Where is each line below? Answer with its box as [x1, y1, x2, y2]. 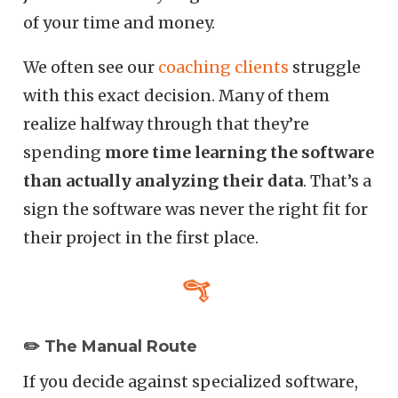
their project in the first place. [23, 227, 259, 248]
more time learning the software [105, 141, 375, 163]
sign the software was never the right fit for [23, 198, 369, 219]
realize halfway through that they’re [23, 113, 310, 134]
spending [23, 141, 106, 163]
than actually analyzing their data [23, 170, 304, 191]
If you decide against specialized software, [23, 370, 359, 392]
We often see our [23, 56, 155, 77]
